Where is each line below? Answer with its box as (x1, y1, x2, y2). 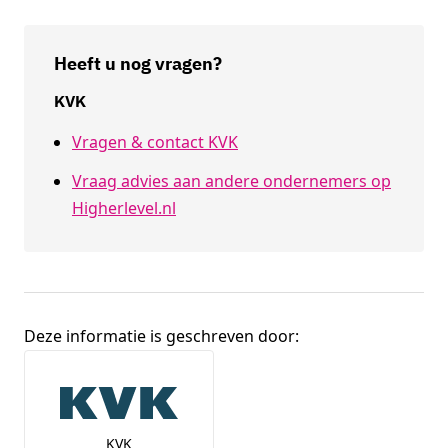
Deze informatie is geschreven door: (24, 324, 299, 347)
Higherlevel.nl (72, 196, 176, 219)
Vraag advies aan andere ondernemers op (72, 169, 391, 192)
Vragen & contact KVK (72, 130, 238, 153)
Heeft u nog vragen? (54, 51, 222, 75)
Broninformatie (23, 348, 195, 381)
